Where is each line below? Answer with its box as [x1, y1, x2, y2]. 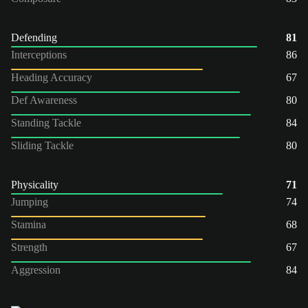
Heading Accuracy [11, 71, 92, 83]
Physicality [11, 178, 58, 190]
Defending [11, 31, 57, 43]
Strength [11, 241, 47, 253]
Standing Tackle [11, 116, 81, 129]
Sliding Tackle [11, 139, 74, 151]
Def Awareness [11, 93, 77, 106]
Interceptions [11, 48, 67, 60]
